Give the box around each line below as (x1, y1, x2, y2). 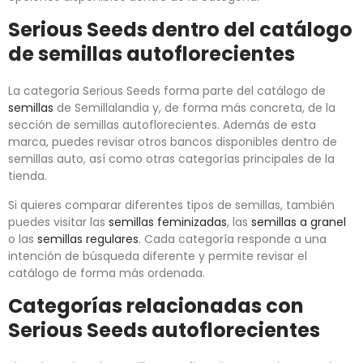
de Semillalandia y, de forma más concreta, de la (53, 100, 335, 117)
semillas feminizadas (109, 214, 227, 231)
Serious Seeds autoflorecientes (8, 317, 320, 344)
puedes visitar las (8, 214, 109, 231)
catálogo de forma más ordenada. (8, 265, 205, 282)
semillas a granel (251, 214, 346, 231)
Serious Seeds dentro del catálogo (8, 16, 352, 44)
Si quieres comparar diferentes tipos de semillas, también (8, 197, 335, 214)
